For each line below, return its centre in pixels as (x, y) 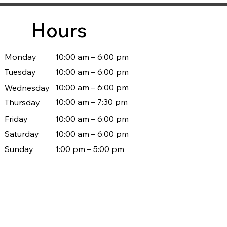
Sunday (19, 149)
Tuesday (20, 72)
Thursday (22, 102)
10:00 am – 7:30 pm (91, 102)
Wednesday (27, 88)
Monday (21, 57)
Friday (16, 119)
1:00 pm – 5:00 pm (90, 149)
